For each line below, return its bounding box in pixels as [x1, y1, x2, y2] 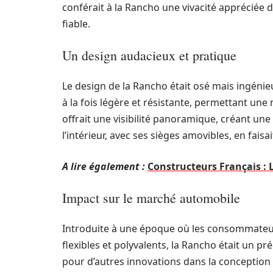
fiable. [62, 17, 90, 30]
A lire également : [62, 160, 145, 173]
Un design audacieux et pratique [62, 46, 236, 64]
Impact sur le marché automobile [62, 189, 240, 207]
